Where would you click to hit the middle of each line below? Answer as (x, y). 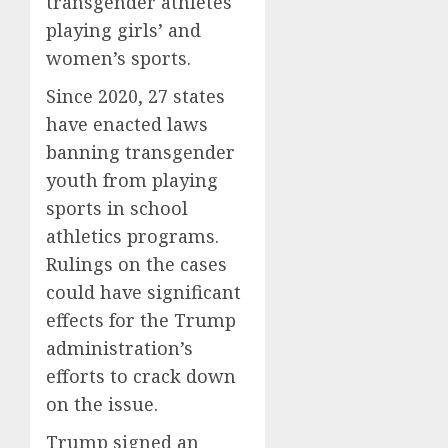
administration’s (119, 347)
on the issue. (102, 403)
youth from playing (132, 179)
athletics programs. (132, 235)
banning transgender (140, 151)
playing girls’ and (123, 29)
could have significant (143, 291)
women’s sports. (118, 57)
